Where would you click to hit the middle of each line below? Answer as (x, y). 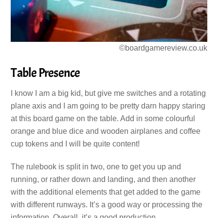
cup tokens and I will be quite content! (75, 144)
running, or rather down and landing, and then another (103, 179)
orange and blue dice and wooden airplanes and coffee (106, 131)
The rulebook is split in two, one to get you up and (96, 166)
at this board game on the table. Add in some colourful (103, 118)
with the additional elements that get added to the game (106, 192)
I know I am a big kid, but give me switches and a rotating (109, 93)
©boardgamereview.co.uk (163, 48)
